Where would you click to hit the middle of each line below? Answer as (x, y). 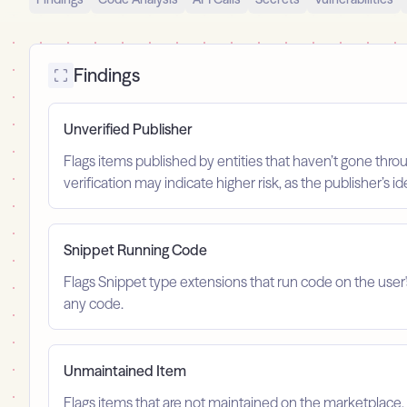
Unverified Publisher (128, 129)
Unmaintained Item (125, 371)
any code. (94, 304)
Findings (107, 75)
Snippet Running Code (135, 250)
